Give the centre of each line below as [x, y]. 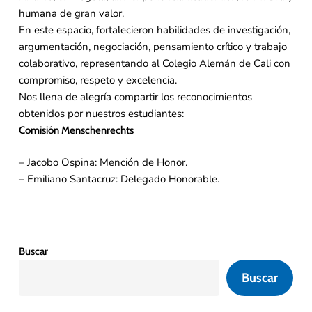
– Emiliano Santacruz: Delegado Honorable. [119, 179]
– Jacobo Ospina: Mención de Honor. [103, 163]
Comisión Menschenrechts [76, 130]
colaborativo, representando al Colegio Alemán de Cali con [154, 63]
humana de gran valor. [71, 13]
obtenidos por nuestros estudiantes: [101, 113]
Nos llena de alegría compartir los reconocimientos [135, 96]
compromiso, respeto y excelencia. [97, 80]
